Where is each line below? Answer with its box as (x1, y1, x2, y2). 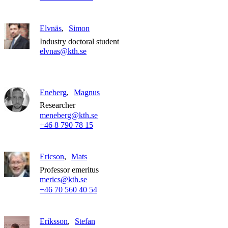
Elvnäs (40, 24, 62, 33)
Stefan (75, 216, 95, 225)
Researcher (40, 101, 75, 110)
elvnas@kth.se (40, 47, 87, 56)
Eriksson (40, 216, 68, 225)
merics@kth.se (40, 175, 87, 184)
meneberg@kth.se (40, 110, 98, 120)
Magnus (74, 88, 100, 97)
